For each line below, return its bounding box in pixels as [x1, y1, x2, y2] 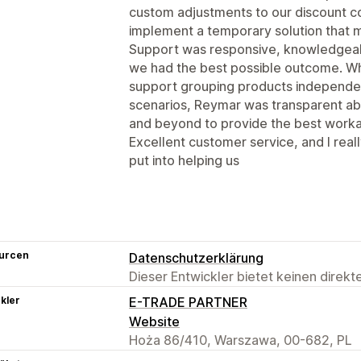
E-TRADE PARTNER [129, 293, 247, 310]
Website [129, 313, 180, 330]
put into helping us [129, 151, 239, 168]
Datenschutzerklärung [129, 249, 263, 266]
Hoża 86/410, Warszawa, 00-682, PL [129, 331, 352, 348]
